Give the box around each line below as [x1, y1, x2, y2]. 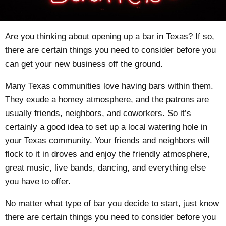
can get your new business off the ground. [5, 59, 163, 69]
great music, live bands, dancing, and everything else [5, 162, 206, 173]
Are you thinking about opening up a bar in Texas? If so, [5, 32, 215, 42]
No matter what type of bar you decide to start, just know [5, 198, 219, 208]
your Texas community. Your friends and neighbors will [5, 135, 210, 145]
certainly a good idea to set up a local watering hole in [5, 122, 208, 132]
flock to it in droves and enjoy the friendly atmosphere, [5, 149, 210, 159]
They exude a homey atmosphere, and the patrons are [5, 94, 209, 104]
